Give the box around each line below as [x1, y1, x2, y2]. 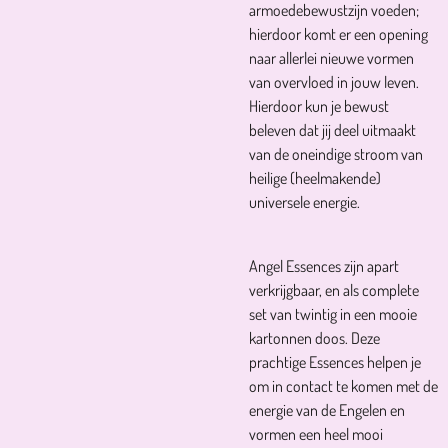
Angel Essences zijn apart [249, 256, 399, 276]
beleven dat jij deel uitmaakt [249, 120, 416, 140]
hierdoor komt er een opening [249, 24, 428, 44]
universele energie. [249, 192, 360, 212]
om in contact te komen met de [249, 376, 438, 396]
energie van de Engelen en [249, 400, 405, 420]
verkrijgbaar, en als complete [249, 280, 419, 300]
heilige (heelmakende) [249, 168, 381, 188]
